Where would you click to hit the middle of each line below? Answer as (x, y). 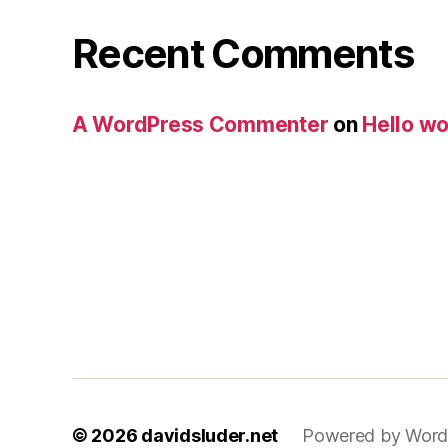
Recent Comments (243, 53)
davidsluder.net (210, 435)
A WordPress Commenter (200, 124)
